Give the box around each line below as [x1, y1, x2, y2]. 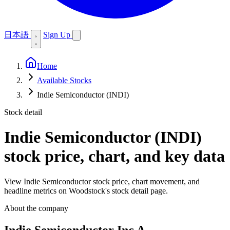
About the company [4, 203, 68, 213]
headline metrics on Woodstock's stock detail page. [4, 186, 168, 195]
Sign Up [43, 30, 72, 39]
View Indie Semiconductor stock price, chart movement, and [4, 177, 200, 186]
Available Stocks [37, 76, 91, 85]
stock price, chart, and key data [4, 147, 225, 166]
